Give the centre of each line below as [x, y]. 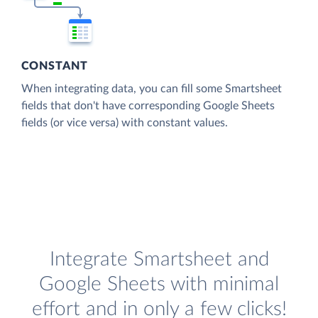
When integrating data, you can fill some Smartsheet [152, 88]
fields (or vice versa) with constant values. [125, 122]
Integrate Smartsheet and [159, 260]
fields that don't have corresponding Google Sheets [148, 105]
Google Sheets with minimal [159, 285]
